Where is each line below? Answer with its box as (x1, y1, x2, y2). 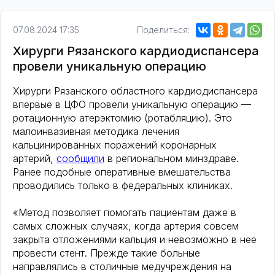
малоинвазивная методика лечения (13, 125, 179, 138)
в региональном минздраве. (104, 152, 239, 165)
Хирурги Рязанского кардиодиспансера (13, 44, 259, 59)
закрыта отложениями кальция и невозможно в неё (13, 233, 257, 246)
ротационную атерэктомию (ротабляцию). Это (13, 112, 232, 125)
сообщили (56, 152, 104, 165)
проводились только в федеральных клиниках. (13, 179, 233, 192)
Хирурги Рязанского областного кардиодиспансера (13, 85, 258, 98)
